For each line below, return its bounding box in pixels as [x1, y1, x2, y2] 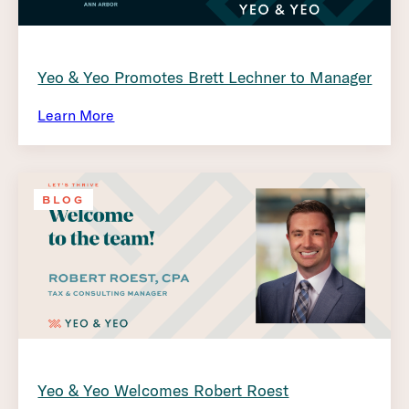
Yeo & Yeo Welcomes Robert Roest [37, 380, 289, 402]
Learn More [37, 105, 115, 124]
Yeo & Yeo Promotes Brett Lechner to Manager [37, 67, 372, 88]
